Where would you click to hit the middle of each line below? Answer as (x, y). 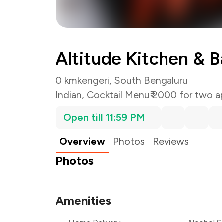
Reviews (171, 141)
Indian (69, 95)
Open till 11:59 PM (104, 117)
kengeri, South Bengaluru (133, 80)
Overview (82, 141)
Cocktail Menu (118, 95)
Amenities (83, 200)
